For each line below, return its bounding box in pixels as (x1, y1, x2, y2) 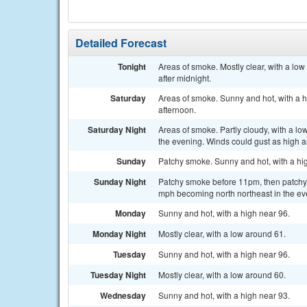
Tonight (118, 60, 146, 73)
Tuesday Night (90, 269, 146, 281)
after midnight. (158, 72, 211, 84)
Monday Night (93, 228, 146, 240)
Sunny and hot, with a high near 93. (158, 289, 290, 301)
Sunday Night (94, 175, 146, 188)
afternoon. (158, 103, 196, 115)
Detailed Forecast (75, 35, 167, 51)
